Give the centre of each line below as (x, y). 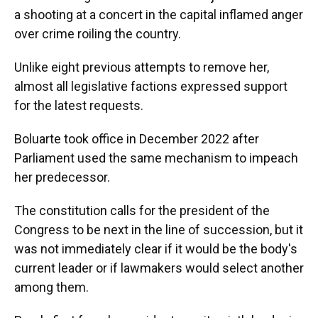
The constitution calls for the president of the (142, 210)
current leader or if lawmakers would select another (159, 268)
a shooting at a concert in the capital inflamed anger (159, 15)
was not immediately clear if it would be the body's (156, 249)
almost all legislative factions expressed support (151, 86)
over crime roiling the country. (98, 34)
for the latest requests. (79, 105)
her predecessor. (62, 177)
